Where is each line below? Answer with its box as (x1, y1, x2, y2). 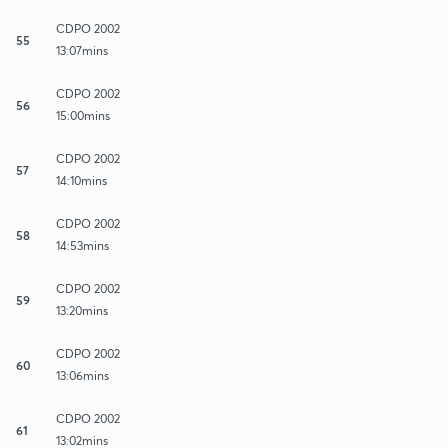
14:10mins (56, 172, 107, 188)
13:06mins (56, 367, 109, 383)
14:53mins (56, 237, 109, 253)
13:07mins (56, 42, 108, 58)
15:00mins (56, 107, 110, 123)
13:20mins (56, 302, 108, 318)
